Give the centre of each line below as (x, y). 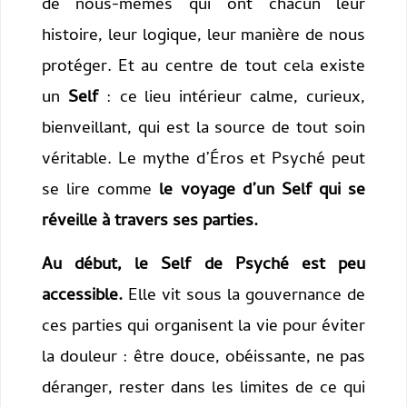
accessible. (82, 296)
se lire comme (100, 192)
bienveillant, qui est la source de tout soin (203, 130)
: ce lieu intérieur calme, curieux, (232, 99)
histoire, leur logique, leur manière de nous (203, 37)
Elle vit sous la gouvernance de (244, 296)
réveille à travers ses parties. (149, 223)
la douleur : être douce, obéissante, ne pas (203, 358)
